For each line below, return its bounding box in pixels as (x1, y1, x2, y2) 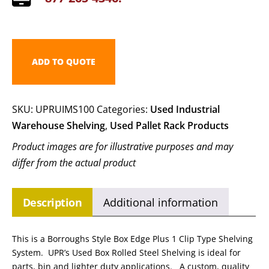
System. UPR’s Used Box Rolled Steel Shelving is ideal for (12, 247, 241, 259)
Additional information (103, 195, 219, 210)
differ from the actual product (12, 156, 136, 170)
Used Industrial (150, 103, 220, 116)
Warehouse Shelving (12, 119, 105, 133)
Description (23, 195, 82, 210)
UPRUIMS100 (35, 103, 94, 116)
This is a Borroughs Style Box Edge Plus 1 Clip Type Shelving (12, 233, 253, 245)
